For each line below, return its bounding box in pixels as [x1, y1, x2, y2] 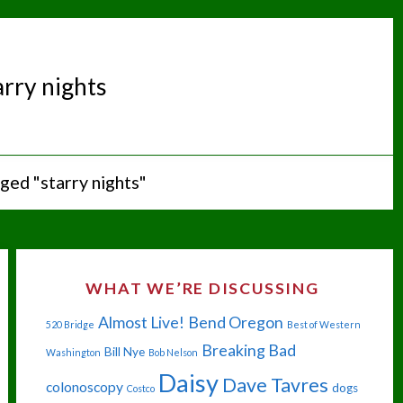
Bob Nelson [148, 346, 198, 359]
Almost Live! [97, 313, 184, 333]
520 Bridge [45, 318, 94, 331]
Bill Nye [103, 345, 145, 360]
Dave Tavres [221, 373, 328, 398]
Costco [126, 382, 155, 395]
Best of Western [286, 318, 361, 331]
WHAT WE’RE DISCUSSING [85, 277, 319, 298]
